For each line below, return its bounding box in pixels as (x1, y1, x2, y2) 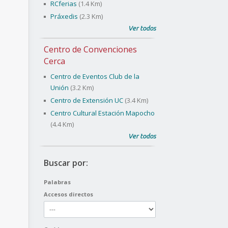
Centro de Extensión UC (50, 96, 123, 105)
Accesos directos (44, 190, 93, 198)
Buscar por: (44, 157, 88, 168)
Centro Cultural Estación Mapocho (50, 108, 155, 118)
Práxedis (50, 12, 78, 21)
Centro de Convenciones (44, 44, 137, 55)
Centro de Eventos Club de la (50, 72, 139, 81)
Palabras (44, 178, 71, 186)
